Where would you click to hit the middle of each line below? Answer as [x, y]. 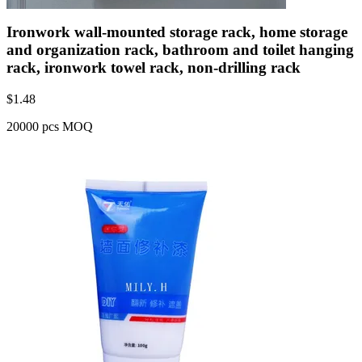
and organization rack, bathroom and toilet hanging [180, 50]
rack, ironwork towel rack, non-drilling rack [154, 68]
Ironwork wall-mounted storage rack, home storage [177, 32]
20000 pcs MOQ [50, 126]
